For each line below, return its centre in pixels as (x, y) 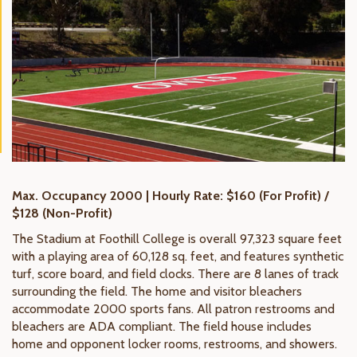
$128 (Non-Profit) (62, 214)
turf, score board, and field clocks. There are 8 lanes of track (175, 274)
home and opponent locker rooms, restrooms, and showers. (175, 344)
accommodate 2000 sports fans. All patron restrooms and (173, 309)
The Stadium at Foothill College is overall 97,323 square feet (177, 239)
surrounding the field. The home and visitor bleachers (157, 292)
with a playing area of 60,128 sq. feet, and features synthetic (178, 257)
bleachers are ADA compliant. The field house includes (162, 327)
